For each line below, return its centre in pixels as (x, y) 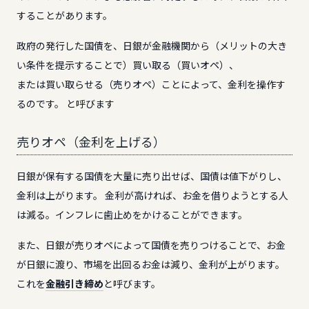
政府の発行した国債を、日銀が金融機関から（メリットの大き (152, 46)
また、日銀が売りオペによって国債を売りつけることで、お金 (151, 245)
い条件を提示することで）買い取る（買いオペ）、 (128, 65)
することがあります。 (64, 15)
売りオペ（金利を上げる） (91, 142)
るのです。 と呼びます (66, 103)
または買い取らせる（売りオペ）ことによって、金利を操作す (151, 84)
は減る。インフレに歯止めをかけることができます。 (132, 215)
